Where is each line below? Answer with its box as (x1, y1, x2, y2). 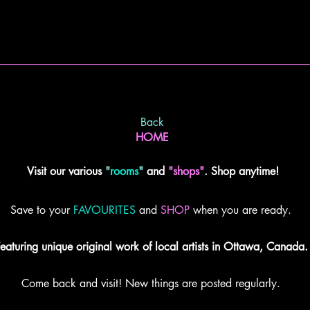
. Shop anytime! (203, 164, 279, 179)
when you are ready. (193, 203, 291, 218)
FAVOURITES (73, 203, 136, 218)
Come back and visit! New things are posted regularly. (21, 276, 280, 291)
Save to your (10, 203, 70, 218)
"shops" (167, 164, 204, 179)
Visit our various (26, 164, 102, 179)
